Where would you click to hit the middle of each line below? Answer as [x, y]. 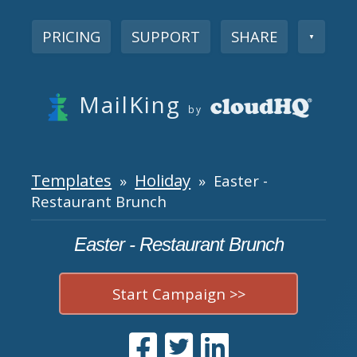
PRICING [71, 36]
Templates [72, 180]
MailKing [130, 104]
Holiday [163, 180]
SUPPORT [165, 36]
